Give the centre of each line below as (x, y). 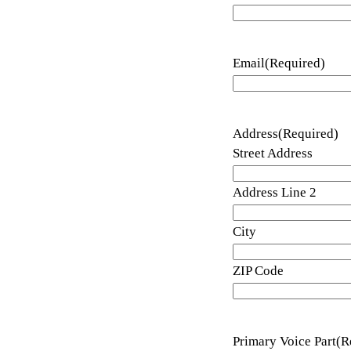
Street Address (273, 153)
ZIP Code (258, 271)
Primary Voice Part (284, 341)
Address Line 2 (275, 192)
